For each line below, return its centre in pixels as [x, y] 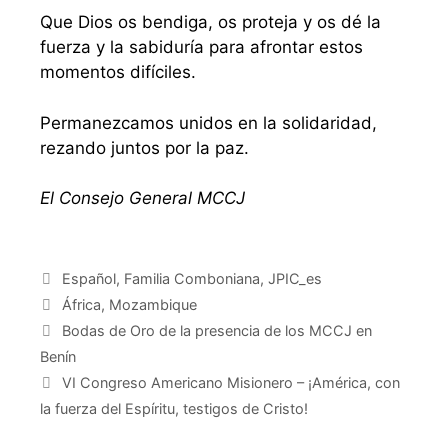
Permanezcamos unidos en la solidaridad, [208, 122]
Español [88, 278]
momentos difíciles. [118, 72]
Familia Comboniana [191, 278]
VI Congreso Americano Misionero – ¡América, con [230, 382]
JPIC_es [294, 278]
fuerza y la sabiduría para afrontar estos [201, 47]
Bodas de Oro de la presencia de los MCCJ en [216, 330]
